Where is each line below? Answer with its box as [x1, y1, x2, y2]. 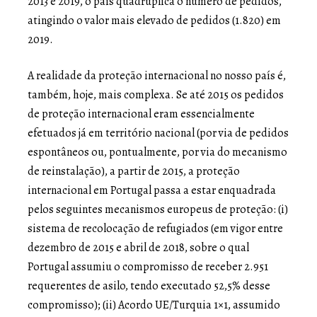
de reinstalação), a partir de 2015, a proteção [28, 163, 240, 179]
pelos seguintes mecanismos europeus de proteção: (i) [28, 201, 288, 217]
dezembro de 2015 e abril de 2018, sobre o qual [28, 239, 249, 255]
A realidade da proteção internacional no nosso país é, [28, 67, 286, 83]
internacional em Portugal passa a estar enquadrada [28, 182, 276, 198]
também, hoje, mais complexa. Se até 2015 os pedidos [28, 86, 284, 103]
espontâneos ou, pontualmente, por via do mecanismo [28, 144, 287, 160]
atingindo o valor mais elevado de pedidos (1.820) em [28, 12, 281, 28]
